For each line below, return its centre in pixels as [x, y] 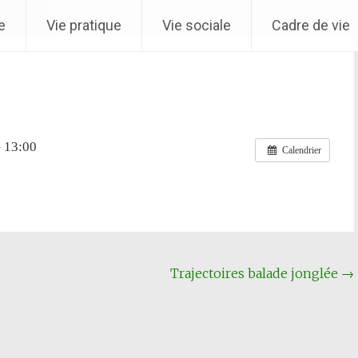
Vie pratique [84, 25]
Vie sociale [197, 25]
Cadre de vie [311, 25]
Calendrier [302, 150]
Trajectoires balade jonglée [256, 273]
